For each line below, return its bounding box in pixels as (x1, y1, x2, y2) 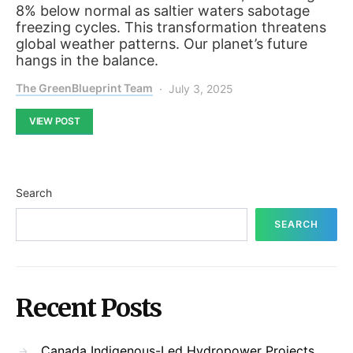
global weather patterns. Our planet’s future (16, 35, 307, 53)
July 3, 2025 (169, 82, 233, 96)
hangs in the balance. (16, 52, 158, 69)
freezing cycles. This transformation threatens (16, 19, 326, 36)
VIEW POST (29, 115, 80, 128)
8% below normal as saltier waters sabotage (16, 2, 310, 20)
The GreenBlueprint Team (16, 81, 153, 95)
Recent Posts (16, 292, 162, 325)
